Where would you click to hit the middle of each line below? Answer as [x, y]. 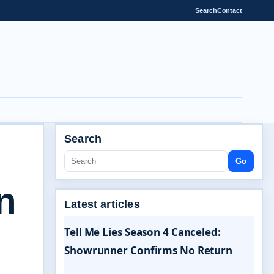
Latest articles [102, 204]
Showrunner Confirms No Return [149, 250]
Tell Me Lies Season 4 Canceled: [143, 232]
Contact [229, 10]
